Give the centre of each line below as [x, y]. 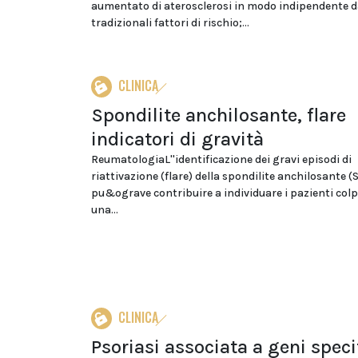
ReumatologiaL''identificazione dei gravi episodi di [221, 159]
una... [105, 210]
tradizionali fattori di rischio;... [170, 23]
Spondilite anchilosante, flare [219, 115]
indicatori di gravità [177, 139]
